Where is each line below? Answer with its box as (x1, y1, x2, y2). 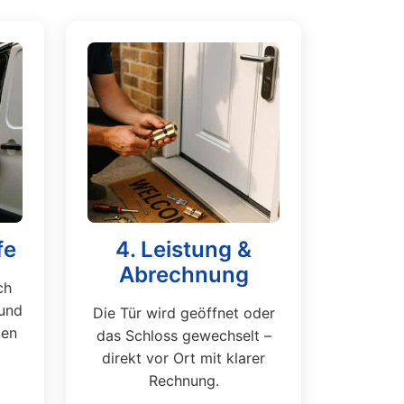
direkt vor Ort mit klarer (102, 349, 265, 367)
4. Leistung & (115, 236, 252, 262)
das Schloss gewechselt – (96, 326, 271, 344)
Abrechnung (118, 262, 249, 288)
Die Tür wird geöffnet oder (92, 304, 275, 322)
